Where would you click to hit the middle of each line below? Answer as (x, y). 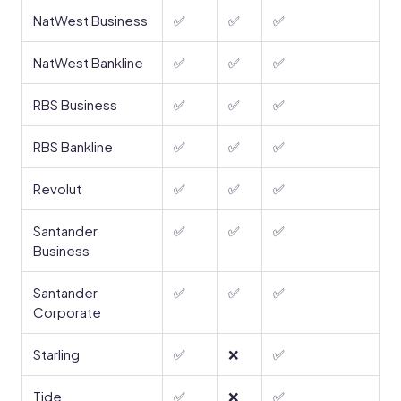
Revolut (57, 188)
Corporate (67, 312)
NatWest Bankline (88, 62)
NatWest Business (90, 20)
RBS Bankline (73, 146)
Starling (56, 354)
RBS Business (75, 104)
